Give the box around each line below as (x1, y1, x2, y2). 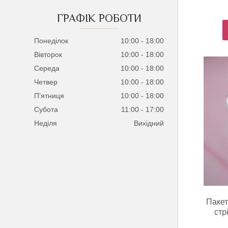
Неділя (34, 119, 58, 128)
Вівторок (34, 50, 63, 59)
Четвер (34, 78, 58, 87)
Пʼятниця (34, 92, 65, 100)
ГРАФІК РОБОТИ (56, 12, 141, 25)
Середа (34, 64, 60, 73)
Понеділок (34, 37, 69, 45)
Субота (34, 105, 59, 114)
